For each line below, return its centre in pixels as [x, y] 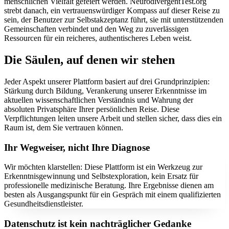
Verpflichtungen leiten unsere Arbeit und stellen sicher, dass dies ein [113, 118]
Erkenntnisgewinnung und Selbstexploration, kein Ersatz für [101, 176]
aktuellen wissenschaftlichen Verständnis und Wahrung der [99, 100]
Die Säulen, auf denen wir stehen [89, 60]
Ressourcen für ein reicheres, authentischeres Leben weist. [98, 38]
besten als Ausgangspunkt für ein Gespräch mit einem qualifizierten [112, 195]
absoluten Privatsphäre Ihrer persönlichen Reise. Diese [92, 109]
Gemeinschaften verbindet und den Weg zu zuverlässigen [96, 29]
